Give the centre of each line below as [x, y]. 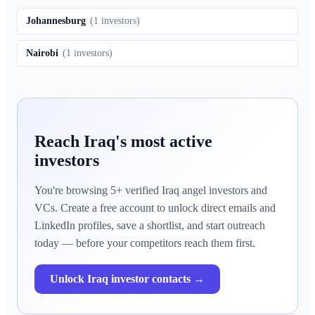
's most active [164, 142]
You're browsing [72, 191]
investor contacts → [156, 279]
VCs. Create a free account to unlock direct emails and [155, 208]
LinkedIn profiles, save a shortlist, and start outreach [150, 226]
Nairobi [42, 53]
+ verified [139, 191]
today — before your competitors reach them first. [145, 243]
